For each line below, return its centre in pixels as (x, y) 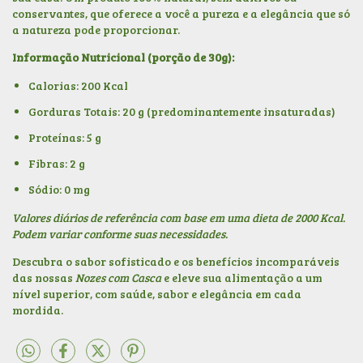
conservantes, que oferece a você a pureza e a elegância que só (181, 14)
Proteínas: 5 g (65, 138)
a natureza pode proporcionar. (96, 30)
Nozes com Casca (118, 278)
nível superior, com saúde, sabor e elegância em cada (157, 294)
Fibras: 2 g (57, 164)
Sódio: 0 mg (59, 190)
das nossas (44, 278)
